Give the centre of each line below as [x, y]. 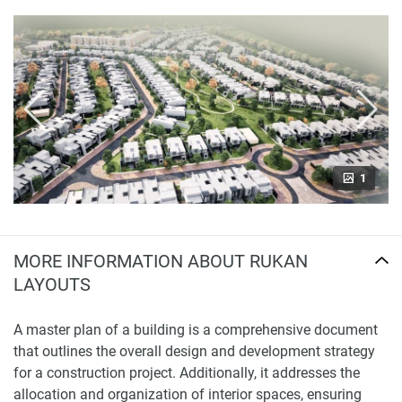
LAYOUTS [52, 284]
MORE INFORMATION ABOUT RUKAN [161, 261]
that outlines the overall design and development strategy [194, 351]
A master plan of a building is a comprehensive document [196, 330]
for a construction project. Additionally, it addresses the [187, 373]
